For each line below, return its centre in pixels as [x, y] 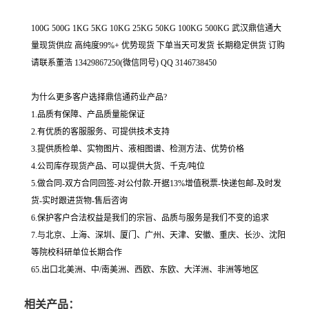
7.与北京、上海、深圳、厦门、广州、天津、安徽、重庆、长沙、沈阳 [158, 235]
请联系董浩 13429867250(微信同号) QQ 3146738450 [124, 63]
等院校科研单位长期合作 [77, 252]
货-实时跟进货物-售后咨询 [79, 201]
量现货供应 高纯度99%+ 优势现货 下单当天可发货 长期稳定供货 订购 [158, 46]
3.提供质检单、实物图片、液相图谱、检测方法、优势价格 [138, 149]
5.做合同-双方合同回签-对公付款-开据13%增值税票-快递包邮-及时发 [156, 183]
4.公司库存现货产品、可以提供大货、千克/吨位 [118, 166]
